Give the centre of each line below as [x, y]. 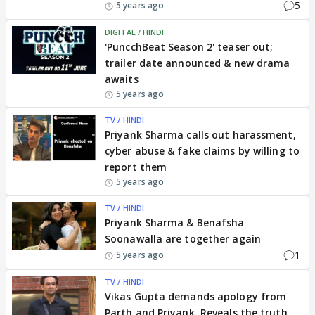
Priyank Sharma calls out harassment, [200, 135]
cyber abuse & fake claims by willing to [202, 151]
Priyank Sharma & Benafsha [175, 223]
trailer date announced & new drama [198, 63]
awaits [122, 79]
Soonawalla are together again [183, 239]
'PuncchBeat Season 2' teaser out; [189, 47]
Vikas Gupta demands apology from [196, 296]
